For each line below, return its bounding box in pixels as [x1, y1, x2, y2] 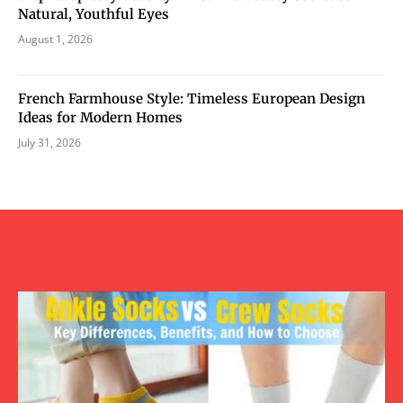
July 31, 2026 [18, 134, 81, 150]
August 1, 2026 [18, 31, 93, 47]
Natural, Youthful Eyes [18, 4, 169, 22]
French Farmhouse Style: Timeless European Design [18, 89, 365, 107]
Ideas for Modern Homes [18, 108, 183, 126]
